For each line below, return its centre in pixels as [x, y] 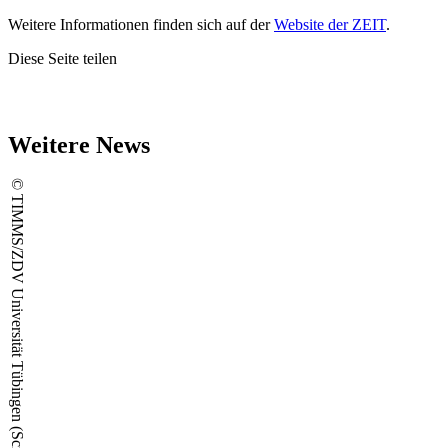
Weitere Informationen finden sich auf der [141, 24]
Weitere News [79, 144]
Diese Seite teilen [62, 58]
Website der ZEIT [330, 24]
